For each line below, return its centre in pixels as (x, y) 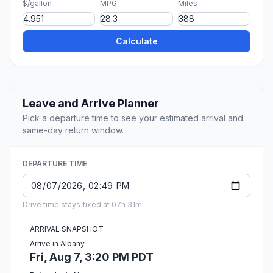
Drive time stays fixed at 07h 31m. (83, 205)
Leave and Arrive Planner (91, 104)
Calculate (136, 41)
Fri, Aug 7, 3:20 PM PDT (92, 257)
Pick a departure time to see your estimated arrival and (133, 118)
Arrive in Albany (57, 244)
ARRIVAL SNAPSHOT (67, 229)
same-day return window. (73, 130)
